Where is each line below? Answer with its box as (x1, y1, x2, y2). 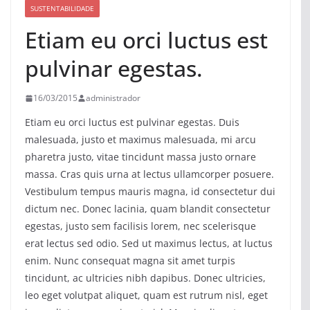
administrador (86, 92, 140, 104)
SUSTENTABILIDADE (30, 3, 94, 14)
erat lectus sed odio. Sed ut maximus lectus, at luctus (25, 237, 273, 250)
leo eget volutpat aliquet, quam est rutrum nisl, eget (25, 289, 268, 302)
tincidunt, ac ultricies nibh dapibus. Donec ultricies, (25, 271, 266, 285)
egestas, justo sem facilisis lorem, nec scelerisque (25, 219, 256, 233)
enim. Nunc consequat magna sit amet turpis (25, 254, 235, 268)
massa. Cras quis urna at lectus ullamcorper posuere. (25, 167, 274, 181)
